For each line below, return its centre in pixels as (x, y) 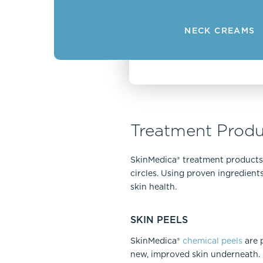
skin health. (154, 187)
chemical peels (213, 241)
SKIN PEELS (159, 220)
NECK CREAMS (220, 31)
